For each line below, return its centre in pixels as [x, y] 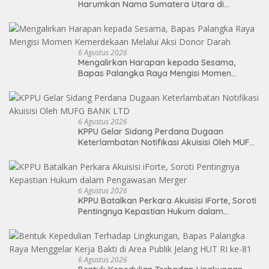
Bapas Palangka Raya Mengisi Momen [155, 73]
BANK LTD [98, 153]
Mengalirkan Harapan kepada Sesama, [157, 62]
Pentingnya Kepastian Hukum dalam [151, 211]
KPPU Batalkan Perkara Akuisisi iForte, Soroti [167, 200]
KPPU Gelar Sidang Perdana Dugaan [151, 131]
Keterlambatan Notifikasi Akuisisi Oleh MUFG [167, 142]
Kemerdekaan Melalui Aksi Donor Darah [158, 84]
